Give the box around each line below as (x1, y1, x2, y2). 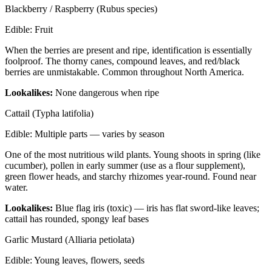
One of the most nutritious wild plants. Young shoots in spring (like (5, 149, 260, 160)
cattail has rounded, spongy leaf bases (5, 214, 149, 225)
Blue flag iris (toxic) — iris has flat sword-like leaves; (55, 203, 259, 214)
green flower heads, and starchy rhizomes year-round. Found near (5, 171, 256, 182)
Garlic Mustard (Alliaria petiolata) (5, 234, 134, 245)
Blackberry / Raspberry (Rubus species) (5, 4, 157, 15)
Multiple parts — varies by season (35, 129, 165, 140)
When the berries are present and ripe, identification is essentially (5, 45, 252, 56)
